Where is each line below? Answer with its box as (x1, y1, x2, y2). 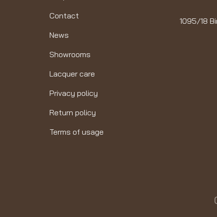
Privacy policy (49, 88, 98, 98)
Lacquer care (49, 69, 95, 79)
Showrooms (49, 49, 91, 60)
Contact (49, 11, 79, 21)
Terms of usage (49, 127, 104, 137)
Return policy (49, 108, 96, 118)
